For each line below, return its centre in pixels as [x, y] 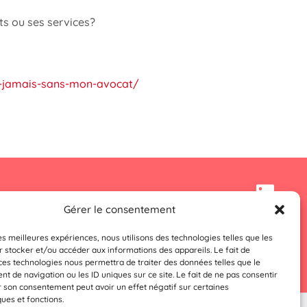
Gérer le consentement [120, 209]
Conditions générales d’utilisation [201, 242]
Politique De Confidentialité [217, 224]
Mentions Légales [91, 224]
